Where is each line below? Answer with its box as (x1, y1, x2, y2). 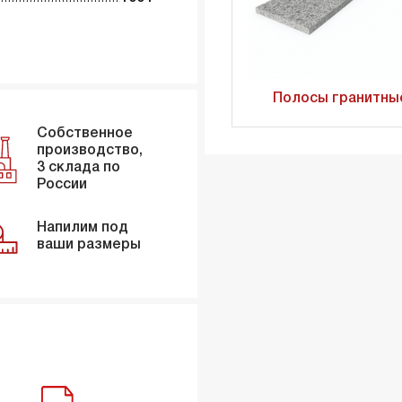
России (36, 179, 87, 192)
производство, (36, 144, 143, 158)
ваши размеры (36, 239, 141, 252)
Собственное (36, 127, 133, 141)
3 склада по (36, 162, 120, 175)
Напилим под (36, 222, 128, 235)
